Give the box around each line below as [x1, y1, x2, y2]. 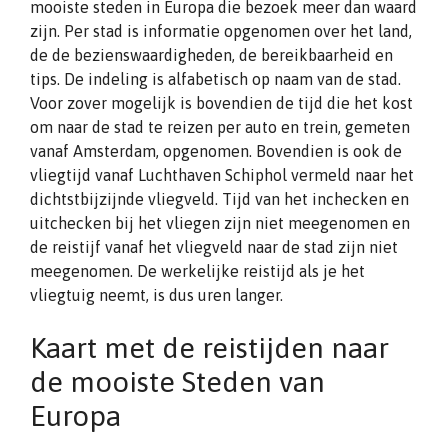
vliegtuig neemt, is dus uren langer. [30, 286, 283, 304]
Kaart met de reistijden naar [30, 331, 389, 364]
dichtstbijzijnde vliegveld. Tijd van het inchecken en [30, 190, 409, 208]
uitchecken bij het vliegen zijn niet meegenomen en [30, 214, 410, 232]
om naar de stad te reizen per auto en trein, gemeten [30, 118, 410, 136]
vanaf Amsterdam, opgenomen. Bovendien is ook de [30, 142, 402, 160]
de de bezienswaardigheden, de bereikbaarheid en [30, 46, 393, 64]
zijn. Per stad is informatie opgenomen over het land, [30, 22, 412, 40]
